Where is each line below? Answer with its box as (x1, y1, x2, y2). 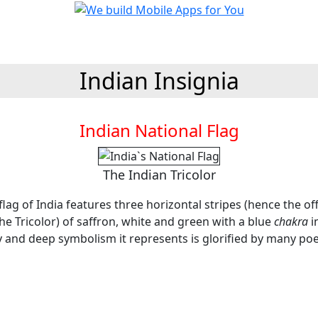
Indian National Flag (79, 119, 239, 142)
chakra (274, 213, 308, 229)
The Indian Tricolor (102, 165, 216, 183)
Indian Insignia (79, 65, 239, 96)
